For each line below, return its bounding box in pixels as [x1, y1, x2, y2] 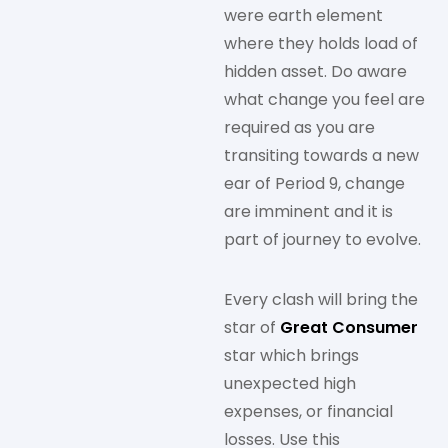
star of [224, 316, 280, 340]
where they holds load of [224, 32, 418, 56]
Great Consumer [280, 316, 418, 340]
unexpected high [224, 372, 356, 396]
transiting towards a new [224, 144, 419, 168]
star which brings [224, 344, 359, 368]
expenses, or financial [224, 400, 393, 424]
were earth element [224, 4, 383, 28]
